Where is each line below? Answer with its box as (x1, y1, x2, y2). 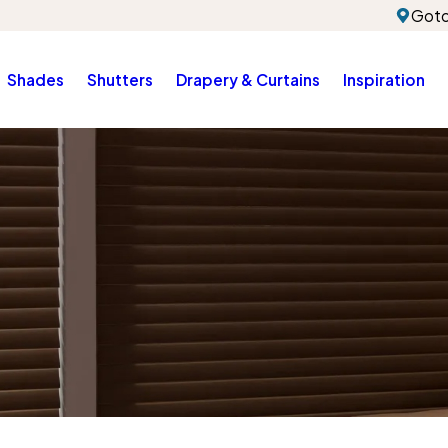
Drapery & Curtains (175, 70, 320, 90)
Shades (6, 70, 64, 90)
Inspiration (342, 70, 425, 90)
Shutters (86, 70, 153, 90)
